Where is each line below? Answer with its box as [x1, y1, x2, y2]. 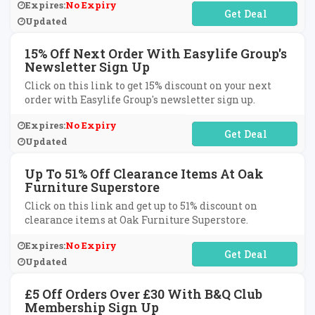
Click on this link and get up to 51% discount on [25, 199, 257, 212]
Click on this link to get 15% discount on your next [25, 79, 271, 92]
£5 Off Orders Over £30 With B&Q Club [25, 285, 262, 302]
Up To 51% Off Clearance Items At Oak [25, 165, 264, 182]
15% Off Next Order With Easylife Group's [25, 45, 287, 62]
